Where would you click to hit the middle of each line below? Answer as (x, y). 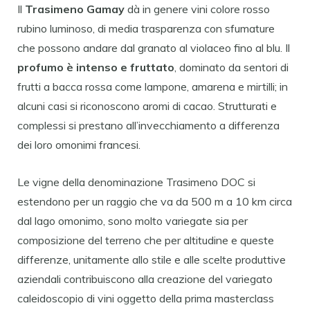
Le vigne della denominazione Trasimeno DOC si (136, 182)
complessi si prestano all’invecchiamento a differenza (148, 125)
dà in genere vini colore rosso (197, 9)
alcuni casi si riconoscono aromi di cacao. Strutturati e (147, 106)
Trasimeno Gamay (75, 9)
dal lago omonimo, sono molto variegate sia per (133, 220)
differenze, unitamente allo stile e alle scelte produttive (152, 259)
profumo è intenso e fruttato (96, 67)
